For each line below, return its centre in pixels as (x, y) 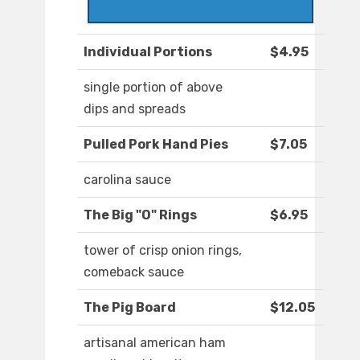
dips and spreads (135, 109)
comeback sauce (134, 272)
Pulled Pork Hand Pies (156, 145)
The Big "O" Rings (140, 215)
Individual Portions (148, 52)
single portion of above (153, 88)
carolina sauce (127, 180)
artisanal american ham (155, 343)
